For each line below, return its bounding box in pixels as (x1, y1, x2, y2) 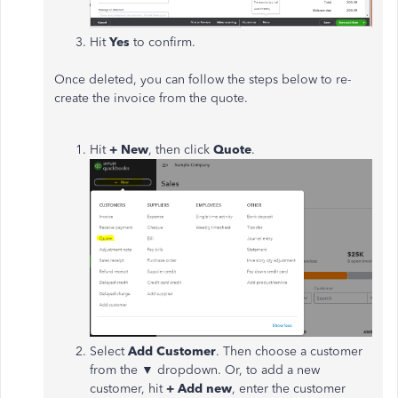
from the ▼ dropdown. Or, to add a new (90, 362, 320, 378)
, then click (148, 142, 213, 158)
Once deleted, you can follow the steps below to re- (54, 72, 351, 88)
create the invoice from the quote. (54, 91, 248, 107)
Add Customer (128, 344, 216, 360)
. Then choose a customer (216, 344, 362, 360)
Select (90, 344, 128, 360)
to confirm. (133, 35, 195, 51)
